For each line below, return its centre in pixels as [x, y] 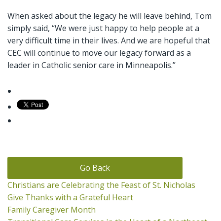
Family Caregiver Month [52, 210]
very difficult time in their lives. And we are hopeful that [109, 40]
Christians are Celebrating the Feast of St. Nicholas [101, 185]
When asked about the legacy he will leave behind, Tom [110, 16]
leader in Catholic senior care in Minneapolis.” [92, 65]
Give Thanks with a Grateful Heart [70, 198]
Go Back [95, 168]
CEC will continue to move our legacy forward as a [99, 53]
